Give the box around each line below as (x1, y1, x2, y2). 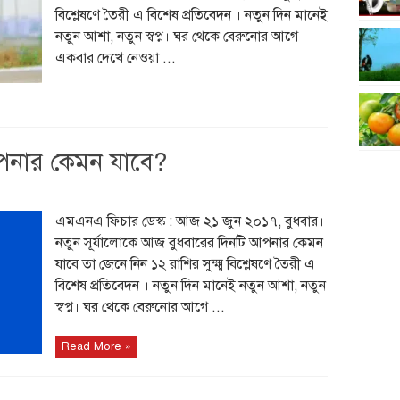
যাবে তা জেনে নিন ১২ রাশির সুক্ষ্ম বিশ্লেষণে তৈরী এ (54, 255, 315, 273)
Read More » (61, 339, 131, 354)
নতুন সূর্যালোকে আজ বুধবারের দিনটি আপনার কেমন (54, 234, 323, 252)
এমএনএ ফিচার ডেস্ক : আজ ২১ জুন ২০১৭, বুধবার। (54, 212, 324, 230)
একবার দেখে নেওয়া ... (54, 49, 176, 67)
